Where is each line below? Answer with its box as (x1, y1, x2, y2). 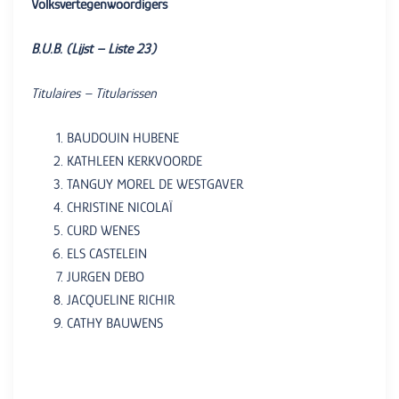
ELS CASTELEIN (67, 246, 147, 263)
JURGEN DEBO (67, 269, 144, 286)
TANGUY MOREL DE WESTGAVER (67, 176, 243, 193)
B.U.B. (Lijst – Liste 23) (31, 41, 156, 58)
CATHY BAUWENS (67, 315, 163, 332)
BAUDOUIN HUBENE (67, 130, 179, 147)
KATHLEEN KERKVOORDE (67, 153, 202, 170)
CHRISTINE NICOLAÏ (67, 199, 173, 216)
